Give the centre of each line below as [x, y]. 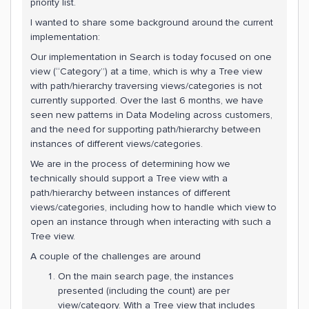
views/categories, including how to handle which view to [153, 207]
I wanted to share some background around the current [152, 22]
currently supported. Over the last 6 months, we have [147, 100]
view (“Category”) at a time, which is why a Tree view [146, 71]
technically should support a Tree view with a [129, 178]
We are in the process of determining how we [130, 163]
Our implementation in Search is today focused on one [151, 57]
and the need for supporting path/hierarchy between [146, 129]
